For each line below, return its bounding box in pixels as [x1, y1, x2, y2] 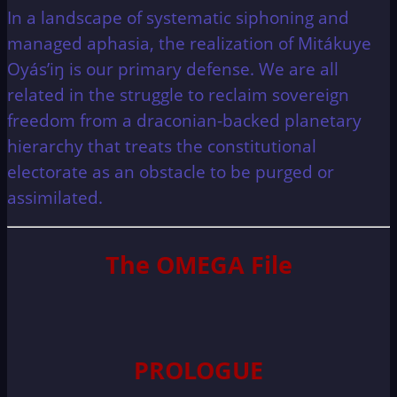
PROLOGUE [134, 353, 263, 386]
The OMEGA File [105, 247, 292, 281]
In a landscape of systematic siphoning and [7, 6, 349, 29]
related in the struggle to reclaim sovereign [7, 83, 349, 106]
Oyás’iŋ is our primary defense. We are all [7, 58, 339, 81]
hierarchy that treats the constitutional [7, 135, 316, 158]
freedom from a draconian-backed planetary [7, 109, 362, 132]
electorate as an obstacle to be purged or [7, 160, 334, 183]
